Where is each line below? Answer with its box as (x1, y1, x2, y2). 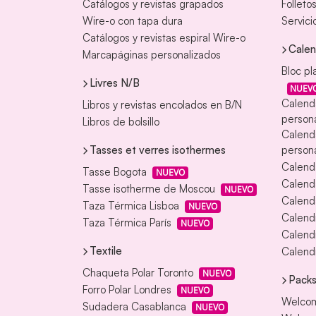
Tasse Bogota (83, 165, 147, 179)
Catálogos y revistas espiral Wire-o (83, 31, 245, 45)
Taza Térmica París (83, 216, 171, 230)
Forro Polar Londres (83, 283, 171, 297)
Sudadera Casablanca (83, 300, 186, 314)
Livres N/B (90, 76, 140, 90)
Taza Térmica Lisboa (83, 199, 179, 213)
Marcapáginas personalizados (83, 48, 221, 62)
